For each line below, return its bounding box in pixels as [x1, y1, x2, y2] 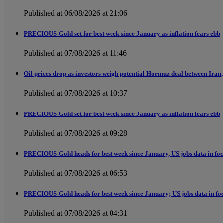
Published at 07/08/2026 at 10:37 [24, 89, 127, 98]
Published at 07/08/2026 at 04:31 [24, 209, 127, 218]
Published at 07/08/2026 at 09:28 [24, 128, 127, 137]
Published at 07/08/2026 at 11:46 [24, 49, 127, 58]
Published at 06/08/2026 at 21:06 [24, 8, 127, 17]
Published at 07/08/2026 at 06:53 [24, 169, 127, 178]
